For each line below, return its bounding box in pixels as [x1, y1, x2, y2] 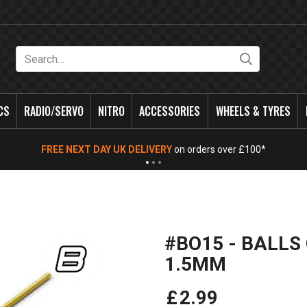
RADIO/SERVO [24, 103, 84, 119]
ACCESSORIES [139, 103, 201, 119]
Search [254, 48, 305, 68]
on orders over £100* [172, 144, 266, 155]
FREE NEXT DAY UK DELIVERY [41, 144, 172, 155]
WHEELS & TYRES [215, 103, 291, 119]
